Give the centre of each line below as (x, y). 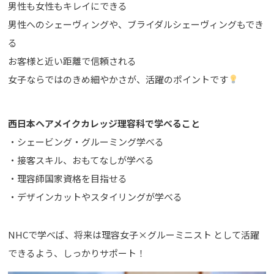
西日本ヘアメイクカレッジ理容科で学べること (104, 123)
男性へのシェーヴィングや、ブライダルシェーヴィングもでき (136, 24)
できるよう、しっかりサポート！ (77, 253)
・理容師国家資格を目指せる (68, 178)
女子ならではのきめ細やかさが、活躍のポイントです (118, 79)
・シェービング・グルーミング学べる (86, 141)
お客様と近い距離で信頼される (72, 61)
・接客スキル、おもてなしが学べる (81, 160)
